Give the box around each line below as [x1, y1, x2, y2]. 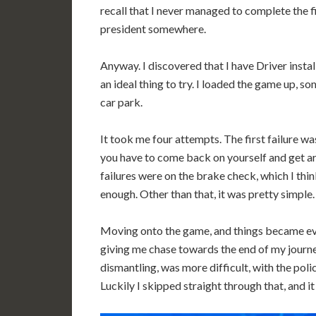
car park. [100, 95, 142, 109]
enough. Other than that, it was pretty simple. [100, 187, 315, 200]
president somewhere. [100, 22, 206, 35]
